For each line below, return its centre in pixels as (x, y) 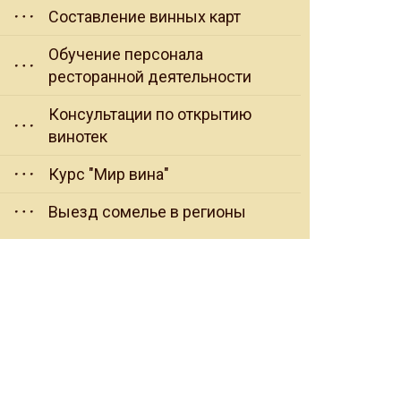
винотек (78, 137)
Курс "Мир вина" (109, 175)
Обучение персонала (126, 55)
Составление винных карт (145, 17)
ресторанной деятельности (150, 77)
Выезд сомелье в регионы (147, 212)
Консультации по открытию (150, 115)
